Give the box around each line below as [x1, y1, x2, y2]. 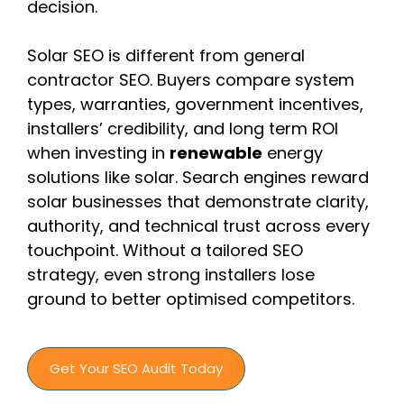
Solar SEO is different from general [27, 44, 305, 67]
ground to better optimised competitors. [27, 288, 354, 310]
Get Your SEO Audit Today [50, 359, 223, 378]
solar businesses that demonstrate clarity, [27, 190, 369, 213]
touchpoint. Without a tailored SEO [27, 239, 303, 262]
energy [262, 142, 323, 164]
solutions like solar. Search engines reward [27, 166, 369, 188]
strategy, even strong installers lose [27, 263, 315, 286]
